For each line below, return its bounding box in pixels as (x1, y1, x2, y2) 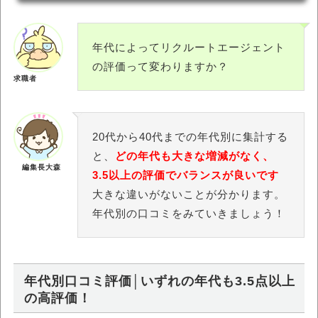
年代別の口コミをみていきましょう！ (92, 207, 285, 219)
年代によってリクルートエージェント (92, 41, 285, 53)
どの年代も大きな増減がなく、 (115, 150, 274, 162)
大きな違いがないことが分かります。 (92, 188, 285, 200)
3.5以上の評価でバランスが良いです (92, 169, 279, 181)
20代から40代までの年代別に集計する (92, 131, 288, 143)
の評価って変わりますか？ (92, 60, 229, 72)
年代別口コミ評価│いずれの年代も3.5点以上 (24, 274, 295, 288)
